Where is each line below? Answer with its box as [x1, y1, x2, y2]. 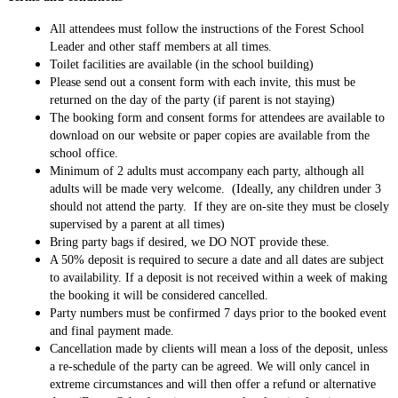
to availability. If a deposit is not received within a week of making [50, 270, 387, 284]
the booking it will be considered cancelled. [50, 288, 268, 302]
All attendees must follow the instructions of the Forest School [50, 21, 364, 36]
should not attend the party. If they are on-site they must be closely [50, 199, 389, 213]
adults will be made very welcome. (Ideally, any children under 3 [50, 181, 381, 195]
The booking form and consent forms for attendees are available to [50, 110, 385, 124]
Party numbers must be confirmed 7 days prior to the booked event [50, 306, 386, 320]
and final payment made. [50, 323, 178, 338]
